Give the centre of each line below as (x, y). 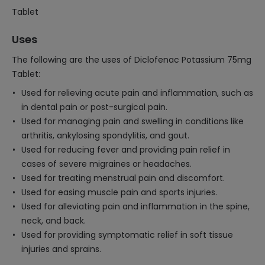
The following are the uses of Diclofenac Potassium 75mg (132, 60)
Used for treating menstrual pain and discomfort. (123, 178)
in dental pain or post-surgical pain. (94, 107)
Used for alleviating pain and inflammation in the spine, (135, 206)
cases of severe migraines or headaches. (106, 164)
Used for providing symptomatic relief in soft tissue (127, 235)
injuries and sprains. (61, 249)
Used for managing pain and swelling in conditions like (132, 121)
